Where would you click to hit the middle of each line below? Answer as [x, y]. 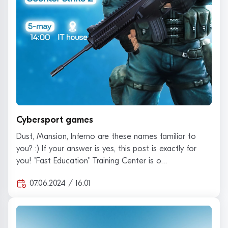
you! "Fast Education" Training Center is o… [92, 161]
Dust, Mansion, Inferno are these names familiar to [106, 137]
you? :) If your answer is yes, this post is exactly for [106, 149]
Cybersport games [55, 120]
